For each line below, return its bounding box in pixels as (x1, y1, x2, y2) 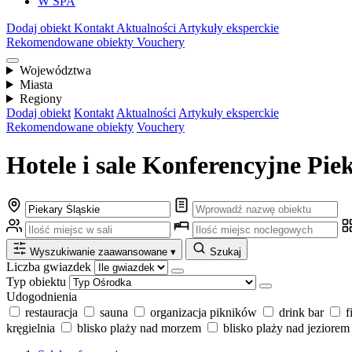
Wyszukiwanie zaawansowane (30, 245, 170, 258)
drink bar (279, 305, 324, 319)
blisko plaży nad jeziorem (223, 321, 350, 335)
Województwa (19, 64, 91, 77)
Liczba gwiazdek (6, 259, 91, 273)
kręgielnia (6, 321, 55, 335)
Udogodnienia (6, 289, 77, 303)
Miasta (19, 78, 53, 91)
